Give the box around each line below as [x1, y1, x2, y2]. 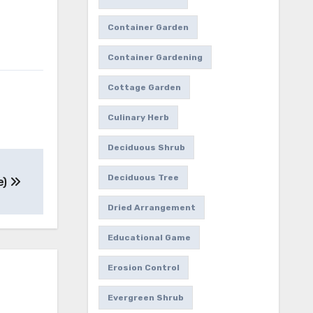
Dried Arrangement [107, 203, 196, 213]
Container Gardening [107, 52, 203, 63]
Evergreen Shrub [107, 293, 184, 303]
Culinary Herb [107, 112, 169, 123]
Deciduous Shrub [107, 143, 185, 153]
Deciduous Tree [107, 173, 179, 183]
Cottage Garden [107, 82, 181, 93]
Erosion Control [107, 263, 180, 273]
